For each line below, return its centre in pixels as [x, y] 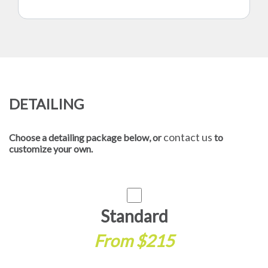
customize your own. [51, 149]
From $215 [134, 240]
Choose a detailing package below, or [86, 137]
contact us [189, 137]
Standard [134, 216]
